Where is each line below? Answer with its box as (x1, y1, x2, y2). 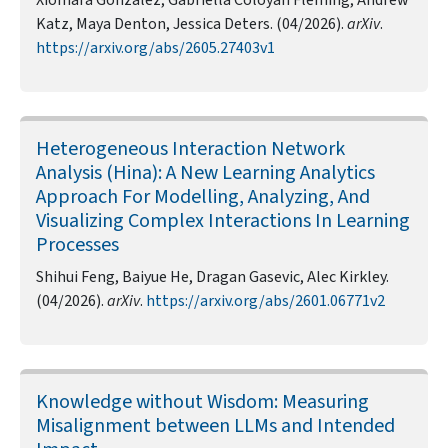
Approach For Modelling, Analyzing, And (36, 183, 370, 212)
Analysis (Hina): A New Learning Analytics (36, 159, 375, 188)
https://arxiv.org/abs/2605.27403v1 (36, 37, 275, 60)
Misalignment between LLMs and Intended (36, 412, 395, 441)
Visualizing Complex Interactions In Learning (36, 207, 410, 236)
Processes (36, 231, 119, 260)
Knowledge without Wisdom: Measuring (36, 388, 369, 417)
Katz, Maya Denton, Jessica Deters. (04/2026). (36, 13, 347, 36)
